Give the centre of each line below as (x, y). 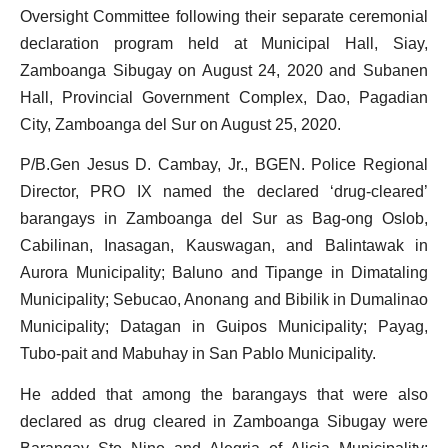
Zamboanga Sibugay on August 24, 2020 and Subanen (224, 70)
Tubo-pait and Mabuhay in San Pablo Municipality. (200, 354)
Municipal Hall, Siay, (345, 43)
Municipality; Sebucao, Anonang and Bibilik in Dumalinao (224, 300)
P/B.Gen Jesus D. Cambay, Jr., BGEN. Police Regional (224, 165)
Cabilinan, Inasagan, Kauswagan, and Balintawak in (224, 246)
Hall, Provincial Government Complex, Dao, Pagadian (224, 97)
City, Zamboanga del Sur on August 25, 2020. (182, 124)
